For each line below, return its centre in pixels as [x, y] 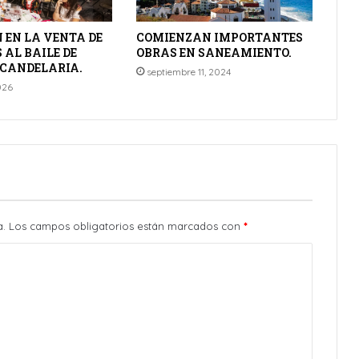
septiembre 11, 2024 [188, 71]
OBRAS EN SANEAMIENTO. [214, 52]
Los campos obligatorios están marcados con [126, 226]
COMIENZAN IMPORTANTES [219, 37]
